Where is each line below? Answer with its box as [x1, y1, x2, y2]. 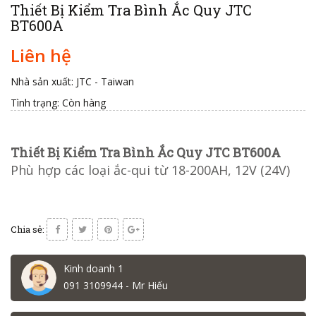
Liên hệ [11, 44, 71, 68]
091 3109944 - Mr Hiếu [63, 279, 168, 293]
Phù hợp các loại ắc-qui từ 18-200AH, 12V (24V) [11, 162, 290, 179]
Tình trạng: [11, 96, 59, 110]
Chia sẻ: [11, 223, 44, 236]
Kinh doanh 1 [63, 262, 123, 276]
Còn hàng [62, 96, 106, 110]
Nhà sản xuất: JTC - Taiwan [11, 75, 134, 89]
